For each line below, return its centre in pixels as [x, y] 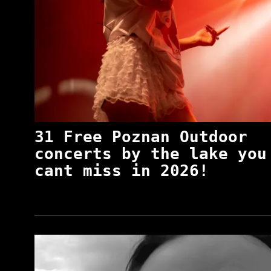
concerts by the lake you [151, 153]
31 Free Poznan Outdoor [141, 136]
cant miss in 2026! [122, 170]
